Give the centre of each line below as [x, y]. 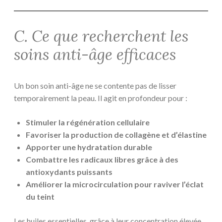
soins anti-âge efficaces [95, 55]
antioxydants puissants [69, 172]
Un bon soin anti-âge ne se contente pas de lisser [95, 86]
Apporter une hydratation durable [89, 147]
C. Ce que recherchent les [101, 36]
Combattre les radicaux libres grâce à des [102, 160]
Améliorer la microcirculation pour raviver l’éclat [115, 184]
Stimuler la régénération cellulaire [88, 122]
